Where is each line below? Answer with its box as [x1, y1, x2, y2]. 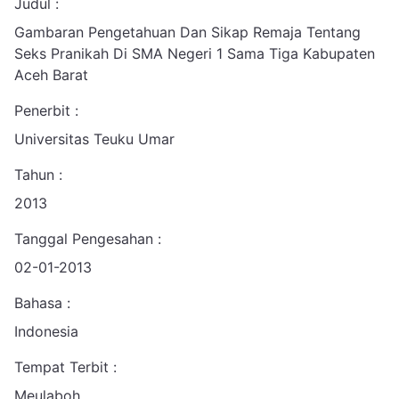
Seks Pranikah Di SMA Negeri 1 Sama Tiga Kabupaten [14, 45, 375, 62]
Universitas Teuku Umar [14, 130, 175, 148]
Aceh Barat [14, 66, 88, 84]
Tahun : [14, 166, 62, 183]
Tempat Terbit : [14, 358, 117, 376]
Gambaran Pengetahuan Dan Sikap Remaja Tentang [14, 23, 361, 41]
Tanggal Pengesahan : [14, 230, 161, 248]
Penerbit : [14, 102, 78, 119]
